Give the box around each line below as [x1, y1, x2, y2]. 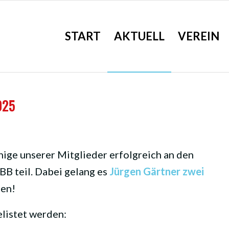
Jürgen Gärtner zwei [109, 165, 204, 177]
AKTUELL [114, 29, 165, 43]
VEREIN [178, 29, 220, 43]
